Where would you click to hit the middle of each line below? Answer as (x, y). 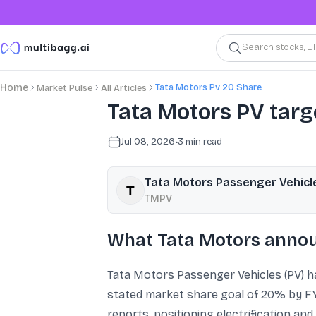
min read (203, 141)
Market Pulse (65, 88)
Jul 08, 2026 (148, 141)
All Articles (124, 88)
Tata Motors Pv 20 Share (208, 87)
